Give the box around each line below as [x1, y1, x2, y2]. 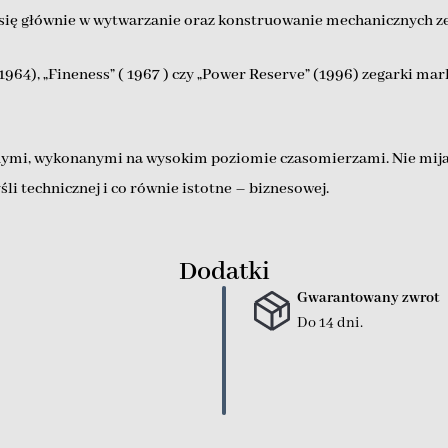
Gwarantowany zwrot [296, 289, 439, 308]
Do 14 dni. [296, 314, 363, 333]
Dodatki [178, 255, 270, 290]
